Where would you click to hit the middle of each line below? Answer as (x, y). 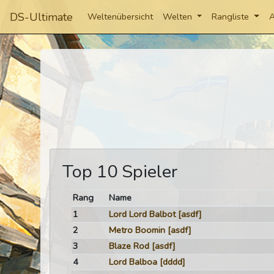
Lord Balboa (133, 262)
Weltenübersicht (120, 17)
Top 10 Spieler (120, 172)
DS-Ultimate (41, 17)
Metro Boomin (137, 230)
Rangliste (232, 17)
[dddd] (172, 262)
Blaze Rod (129, 246)
